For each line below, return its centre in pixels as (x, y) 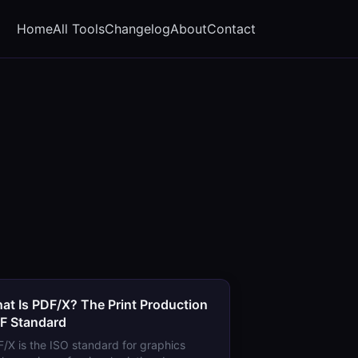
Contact (231, 28)
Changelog (137, 28)
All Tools (79, 28)
